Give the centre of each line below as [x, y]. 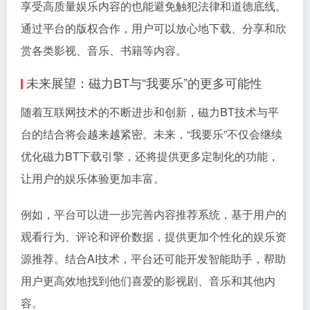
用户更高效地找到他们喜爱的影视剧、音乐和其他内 [148, 281]
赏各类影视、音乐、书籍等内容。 [104, 50]
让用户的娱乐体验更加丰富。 [93, 178]
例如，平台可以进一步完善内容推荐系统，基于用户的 [154, 214]
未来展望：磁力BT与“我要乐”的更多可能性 [144, 82]
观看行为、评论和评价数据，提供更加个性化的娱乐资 [154, 236]
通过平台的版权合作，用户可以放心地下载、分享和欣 [154, 28]
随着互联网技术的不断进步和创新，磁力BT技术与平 [150, 112]
